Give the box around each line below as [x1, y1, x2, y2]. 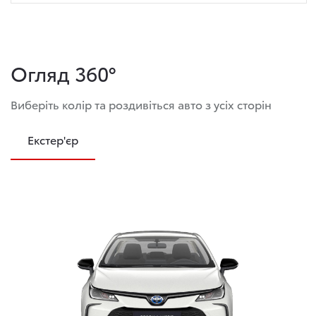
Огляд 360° [11, 59, 116, 87]
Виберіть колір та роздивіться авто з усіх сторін [11, 96, 272, 113]
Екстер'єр [28, 131, 78, 148]
